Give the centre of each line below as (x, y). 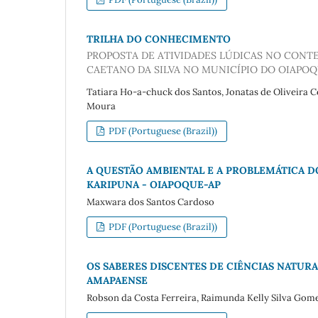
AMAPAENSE (117, 281)
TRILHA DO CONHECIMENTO (159, 39)
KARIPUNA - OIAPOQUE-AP (154, 185)
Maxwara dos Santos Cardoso (150, 202)
